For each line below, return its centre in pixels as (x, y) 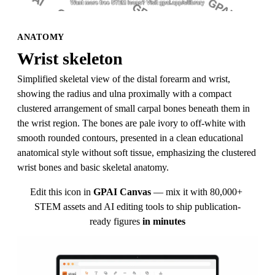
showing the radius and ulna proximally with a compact (124, 94)
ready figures (115, 221)
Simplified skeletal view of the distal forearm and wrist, (124, 79)
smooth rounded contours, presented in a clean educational (130, 138)
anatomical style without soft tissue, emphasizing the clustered (137, 153)
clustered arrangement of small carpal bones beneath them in (134, 108)
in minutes (164, 221)
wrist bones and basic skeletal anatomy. (93, 167)
